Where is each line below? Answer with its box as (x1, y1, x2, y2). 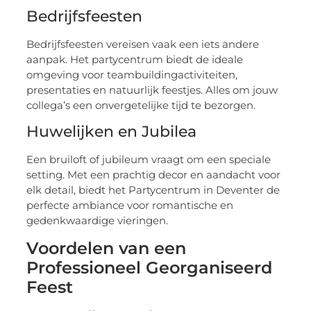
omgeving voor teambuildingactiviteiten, (26, 67, 238, 81)
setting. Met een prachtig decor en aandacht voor (26, 168, 281, 182)
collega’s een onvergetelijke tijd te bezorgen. (26, 98, 256, 112)
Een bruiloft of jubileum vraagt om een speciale (26, 153, 271, 167)
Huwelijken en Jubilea (26, 122, 197, 142)
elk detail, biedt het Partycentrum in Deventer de (26, 183, 280, 197)
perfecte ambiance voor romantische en (26, 199, 234, 212)
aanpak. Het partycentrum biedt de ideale (26, 52, 244, 66)
